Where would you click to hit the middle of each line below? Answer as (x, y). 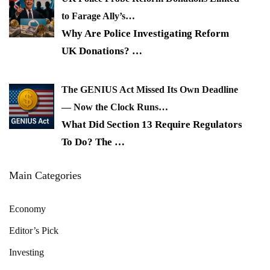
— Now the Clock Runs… (115, 107)
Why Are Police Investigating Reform (145, 33)
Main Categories (45, 176)
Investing (27, 253)
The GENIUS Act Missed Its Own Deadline (150, 90)
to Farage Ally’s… (98, 16)
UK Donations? (97, 51)
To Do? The (88, 142)
